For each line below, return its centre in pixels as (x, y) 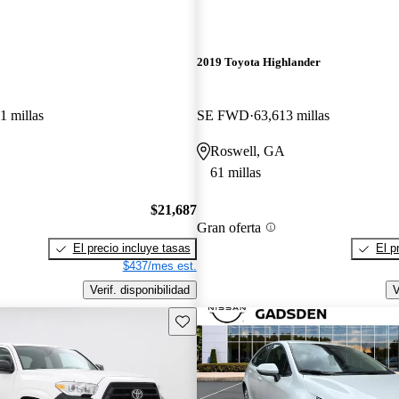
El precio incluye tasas (131, 248)
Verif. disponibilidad (139, 289)
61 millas (235, 172)
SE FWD (223, 115)
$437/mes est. (159, 266)
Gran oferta (228, 227)
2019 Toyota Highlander (258, 62)
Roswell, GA (247, 151)
